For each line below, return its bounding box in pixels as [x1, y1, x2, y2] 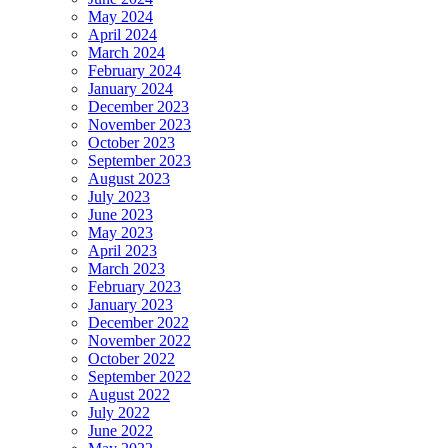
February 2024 [88, 61, 181, 79]
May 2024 [88, 7, 153, 25]
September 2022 [88, 367, 191, 385]
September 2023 [88, 151, 191, 169]
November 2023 [88, 115, 191, 133]
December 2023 [88, 97, 189, 115]
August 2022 [88, 385, 170, 403]
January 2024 [88, 79, 173, 97]
